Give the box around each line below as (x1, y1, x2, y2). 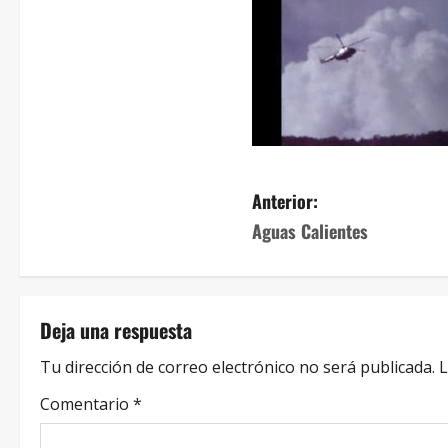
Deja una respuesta (40, 315, 192, 345)
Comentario (40, 393, 133, 415)
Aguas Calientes (252, 218, 368, 244)
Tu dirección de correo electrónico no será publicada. (40, 356, 435, 378)
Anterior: (252, 188, 318, 214)
